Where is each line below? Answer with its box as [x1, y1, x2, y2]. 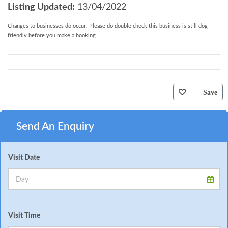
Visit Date [8, 154, 40, 161]
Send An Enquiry [16, 121, 94, 132]
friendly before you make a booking [8, 32, 96, 38]
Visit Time [8, 212, 41, 220]
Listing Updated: [8, 2, 75, 12]
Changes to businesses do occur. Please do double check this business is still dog [8, 23, 208, 29]
